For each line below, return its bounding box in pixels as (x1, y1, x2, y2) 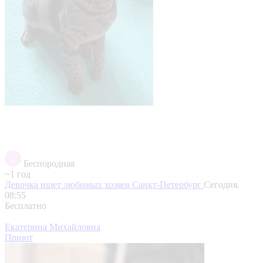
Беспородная (23, 158, 75, 168)
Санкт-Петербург (132, 179, 204, 190)
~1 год (5, 168, 31, 179)
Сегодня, (204, 179, 240, 190)
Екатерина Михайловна (5, 221, 100, 232)
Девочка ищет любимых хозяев (5, 179, 132, 190)
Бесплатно (5, 200, 46, 211)
